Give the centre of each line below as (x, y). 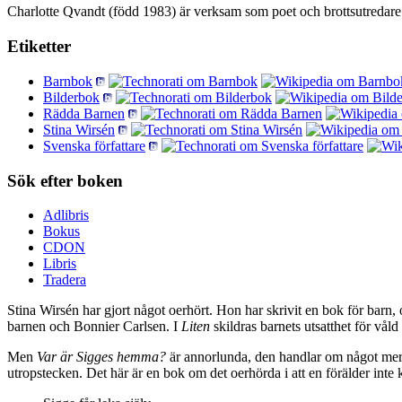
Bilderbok (71, 97)
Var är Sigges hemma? (101, 357)
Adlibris (66, 215)
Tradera (65, 280)
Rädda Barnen (84, 113)
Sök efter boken (65, 180)
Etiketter (39, 47)
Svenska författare (94, 145)
